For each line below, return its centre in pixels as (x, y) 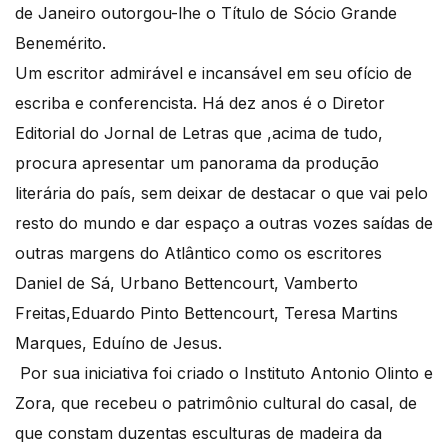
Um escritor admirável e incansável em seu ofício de (213, 73)
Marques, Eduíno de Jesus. (118, 343)
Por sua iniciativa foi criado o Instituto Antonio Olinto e (224, 373)
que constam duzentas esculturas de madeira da (198, 433)
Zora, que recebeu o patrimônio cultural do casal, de (216, 403)
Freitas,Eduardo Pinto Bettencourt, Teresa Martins (206, 313)
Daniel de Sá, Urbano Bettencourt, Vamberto (186, 283)
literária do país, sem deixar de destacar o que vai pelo (221, 193)
